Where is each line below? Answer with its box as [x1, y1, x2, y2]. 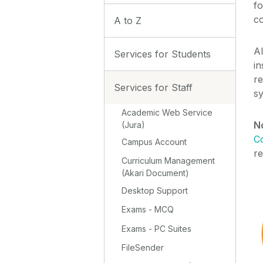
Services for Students [114, 48, 211, 60]
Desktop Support [122, 185, 188, 195]
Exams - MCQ [122, 204, 174, 215]
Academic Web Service [122, 107, 213, 117]
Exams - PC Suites [122, 223, 192, 234]
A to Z [114, 14, 141, 26]
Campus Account [122, 137, 187, 147]
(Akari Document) [122, 168, 190, 178]
